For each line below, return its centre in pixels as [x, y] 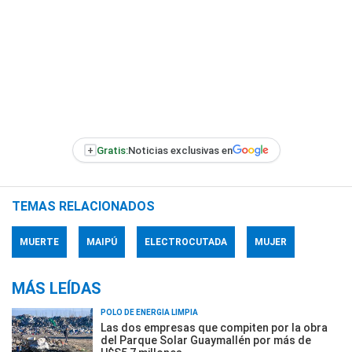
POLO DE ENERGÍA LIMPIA [149, 312]
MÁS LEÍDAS [57, 288]
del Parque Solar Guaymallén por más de [206, 340]
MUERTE [39, 242]
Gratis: [112, 150]
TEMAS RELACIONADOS [83, 206]
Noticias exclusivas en [180, 150]
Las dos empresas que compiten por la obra [214, 328]
